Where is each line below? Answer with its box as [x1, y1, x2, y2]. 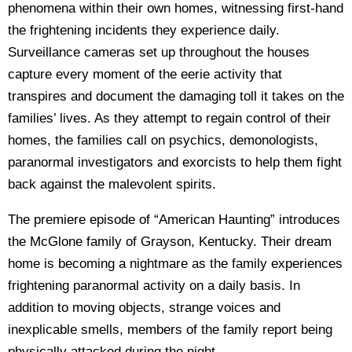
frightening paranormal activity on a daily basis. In [8, 278, 300, 293]
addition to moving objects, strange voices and [8, 300, 280, 315]
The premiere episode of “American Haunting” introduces [8, 212, 340, 227]
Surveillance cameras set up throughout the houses [8, 45, 310, 60]
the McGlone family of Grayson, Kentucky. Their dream [8, 234, 332, 249]
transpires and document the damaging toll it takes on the [8, 89, 344, 104]
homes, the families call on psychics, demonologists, [8, 133, 318, 148]
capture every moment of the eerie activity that [8, 67, 282, 82]
